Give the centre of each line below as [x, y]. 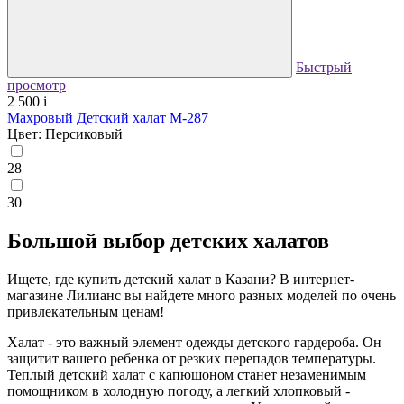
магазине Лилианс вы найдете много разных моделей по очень [202, 295]
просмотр [37, 85]
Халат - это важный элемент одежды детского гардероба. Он [194, 342]
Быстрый [324, 67]
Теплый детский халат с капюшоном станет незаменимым [187, 374]
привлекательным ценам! [86, 311]
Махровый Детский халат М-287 [108, 117]
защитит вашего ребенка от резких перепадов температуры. [192, 358]
